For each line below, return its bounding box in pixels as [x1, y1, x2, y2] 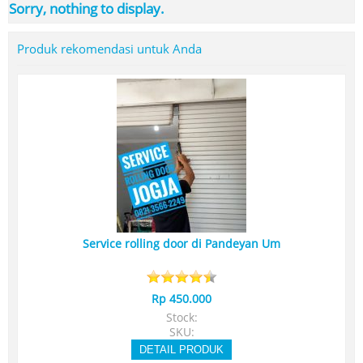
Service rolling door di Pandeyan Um [83, 237, 280, 251]
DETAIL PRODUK [139, 344, 224, 356]
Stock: [165, 310, 198, 325]
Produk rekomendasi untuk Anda [17, 41, 202, 57]
